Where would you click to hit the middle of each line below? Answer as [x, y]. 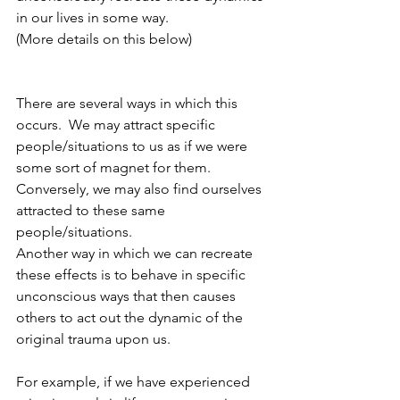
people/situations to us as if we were [133, 146]
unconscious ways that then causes [128, 296]
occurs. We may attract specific [117, 124]
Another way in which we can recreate [136, 253]
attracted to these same [92, 210]
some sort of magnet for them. [117, 167]
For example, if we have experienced [135, 381]
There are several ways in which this [129, 103]
